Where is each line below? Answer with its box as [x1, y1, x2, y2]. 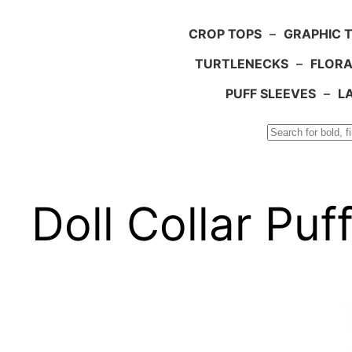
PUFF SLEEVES [225, 86, 316, 102]
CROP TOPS [188, 26, 262, 42]
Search [5, 126, 52, 143]
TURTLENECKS [195, 56, 288, 72]
